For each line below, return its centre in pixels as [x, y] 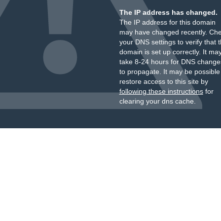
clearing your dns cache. [157, 101]
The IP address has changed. [168, 12]
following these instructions [161, 91]
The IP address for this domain [167, 22]
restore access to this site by [164, 81]
